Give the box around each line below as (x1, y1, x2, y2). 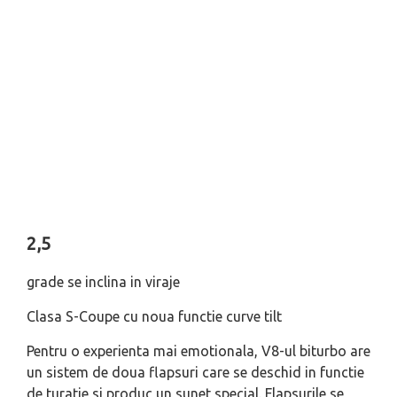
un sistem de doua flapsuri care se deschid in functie (27, 364, 364, 380)
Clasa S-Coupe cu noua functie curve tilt (27, 308, 282, 324)
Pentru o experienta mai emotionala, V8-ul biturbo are (27, 343, 370, 359)
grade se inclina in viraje (27, 274, 180, 290)
